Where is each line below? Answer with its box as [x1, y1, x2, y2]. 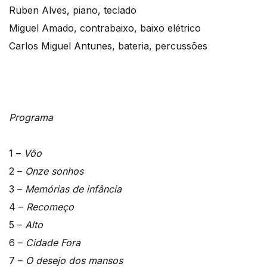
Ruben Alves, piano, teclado [9, 4, 136, 16]
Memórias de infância [25, 182, 122, 195]
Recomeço [26, 200, 74, 213]
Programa [9, 111, 53, 123]
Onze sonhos [25, 164, 83, 177]
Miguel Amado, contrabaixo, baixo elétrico [9, 21, 201, 34]
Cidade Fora [26, 236, 80, 249]
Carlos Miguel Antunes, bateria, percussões [9, 39, 207, 52]
